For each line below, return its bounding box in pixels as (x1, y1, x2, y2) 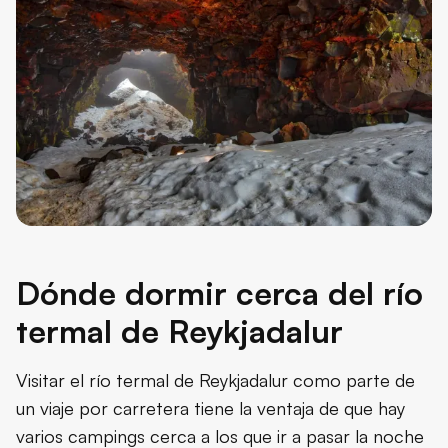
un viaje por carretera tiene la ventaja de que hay (16, 397, 405, 420)
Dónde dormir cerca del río (16, 273, 423, 314)
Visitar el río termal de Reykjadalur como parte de (16, 369, 415, 392)
